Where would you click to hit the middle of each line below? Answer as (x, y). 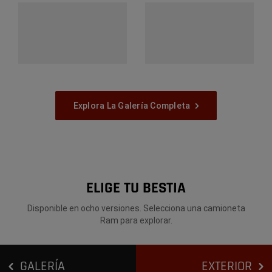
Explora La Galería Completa (132, 105)
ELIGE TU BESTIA (136, 188)
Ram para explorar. (136, 220)
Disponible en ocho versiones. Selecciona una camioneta (136, 208)
